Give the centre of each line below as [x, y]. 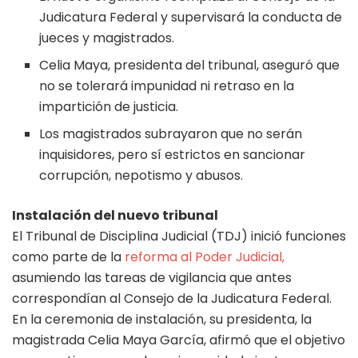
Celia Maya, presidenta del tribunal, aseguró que [190, 65]
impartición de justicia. [109, 106]
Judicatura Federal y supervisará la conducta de [191, 17]
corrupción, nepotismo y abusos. [141, 175]
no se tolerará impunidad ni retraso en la [167, 86]
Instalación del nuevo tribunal [115, 215]
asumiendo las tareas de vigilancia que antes [152, 277]
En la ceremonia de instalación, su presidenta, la [162, 319]
